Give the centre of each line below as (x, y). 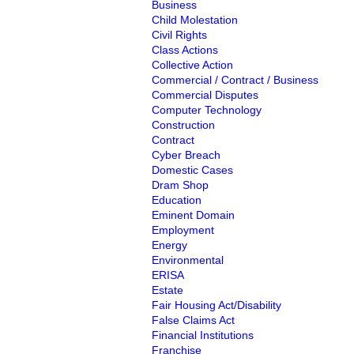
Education (177, 200)
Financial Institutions (203, 335)
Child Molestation (195, 20)
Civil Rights (179, 35)
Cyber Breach (186, 155)
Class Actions (185, 50)
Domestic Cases (192, 170)
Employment (183, 230)
